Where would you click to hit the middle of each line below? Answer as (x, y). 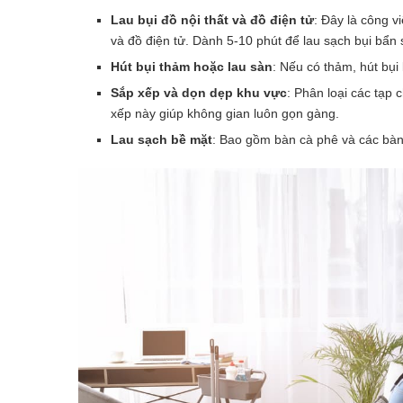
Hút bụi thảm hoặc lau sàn (192, 66)
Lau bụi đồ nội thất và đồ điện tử (212, 19)
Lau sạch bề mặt (161, 139)
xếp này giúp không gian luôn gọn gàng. (225, 113)
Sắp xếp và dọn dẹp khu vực (199, 92)
